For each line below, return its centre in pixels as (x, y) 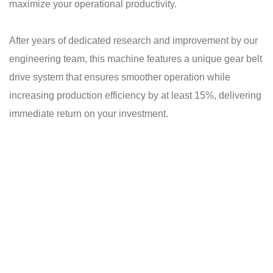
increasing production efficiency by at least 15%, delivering (135, 95)
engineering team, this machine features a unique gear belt (136, 59)
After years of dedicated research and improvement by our (133, 41)
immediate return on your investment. (89, 114)
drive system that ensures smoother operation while (120, 77)
